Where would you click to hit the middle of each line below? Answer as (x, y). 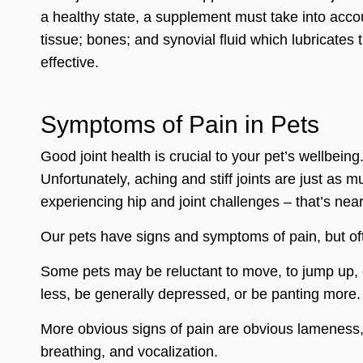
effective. (70, 62)
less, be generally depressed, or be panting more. (201, 295)
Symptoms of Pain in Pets (180, 124)
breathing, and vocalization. (129, 352)
